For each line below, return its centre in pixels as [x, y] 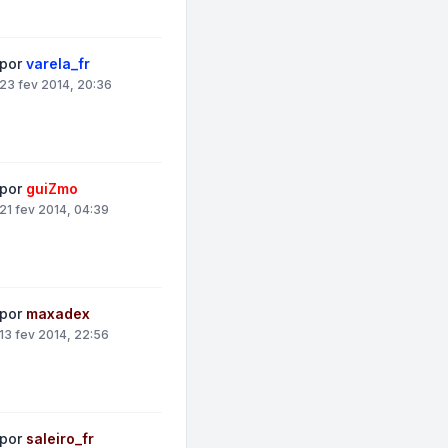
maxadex [58, 313]
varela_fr [58, 63]
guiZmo [52, 188]
